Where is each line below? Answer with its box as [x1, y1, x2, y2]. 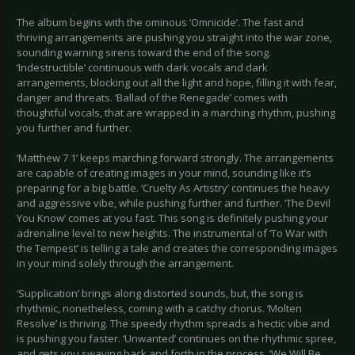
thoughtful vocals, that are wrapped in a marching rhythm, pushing [17, 105, 335, 120]
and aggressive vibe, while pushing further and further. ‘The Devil [17, 196, 330, 211]
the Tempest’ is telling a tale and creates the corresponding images [17, 241, 338, 256]
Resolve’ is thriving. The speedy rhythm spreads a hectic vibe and [17, 316, 330, 331]
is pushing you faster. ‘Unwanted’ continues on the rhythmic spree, [17, 331, 336, 346]
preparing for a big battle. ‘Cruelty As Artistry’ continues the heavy [17, 181, 330, 196]
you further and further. [17, 120, 132, 136]
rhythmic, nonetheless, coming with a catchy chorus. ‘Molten [17, 301, 302, 316]
